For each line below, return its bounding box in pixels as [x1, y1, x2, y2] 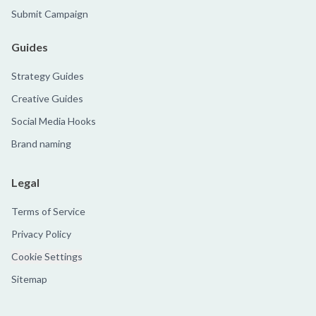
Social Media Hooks [11, 115, 96, 128]
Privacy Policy [11, 228, 71, 241]
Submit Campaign [11, 8, 88, 20]
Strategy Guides [11, 70, 84, 83]
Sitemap [11, 273, 47, 286]
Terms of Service [11, 205, 85, 218]
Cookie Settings [11, 250, 83, 263]
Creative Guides [11, 92, 83, 105]
